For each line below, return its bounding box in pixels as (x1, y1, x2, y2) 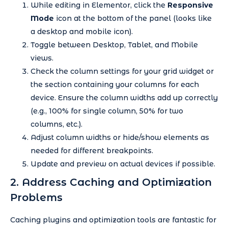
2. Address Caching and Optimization (10, 176, 212, 189)
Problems (10, 191, 63, 204)
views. (31, 53, 53, 63)
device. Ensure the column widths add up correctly (31, 93, 218, 103)
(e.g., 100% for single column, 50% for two (31, 106, 183, 116)
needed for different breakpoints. (31, 146, 153, 156)
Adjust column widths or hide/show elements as (31, 133, 209, 142)
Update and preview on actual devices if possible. (31, 159, 215, 169)
